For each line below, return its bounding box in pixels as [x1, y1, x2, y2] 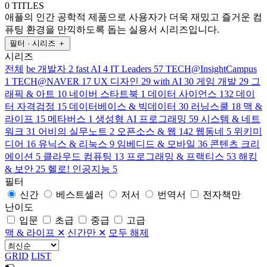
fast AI [76, 63, 101, 74]
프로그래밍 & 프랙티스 [126, 151, 224, 162]
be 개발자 [26, 63, 66, 74]
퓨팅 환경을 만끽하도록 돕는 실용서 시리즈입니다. [5, 24, 219, 35]
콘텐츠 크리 [210, 138, 260, 149]
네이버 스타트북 [69, 88, 138, 99]
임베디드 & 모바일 [117, 138, 195, 149]
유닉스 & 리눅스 [38, 138, 107, 149]
